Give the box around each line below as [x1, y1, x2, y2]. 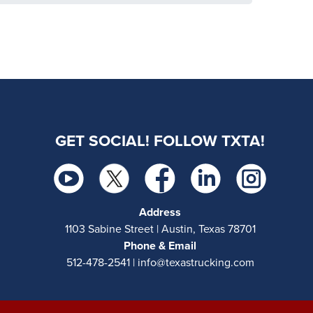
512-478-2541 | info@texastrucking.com [66, 256, 254, 270]
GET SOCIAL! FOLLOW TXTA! [55, 131, 265, 151]
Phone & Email [124, 239, 196, 254]
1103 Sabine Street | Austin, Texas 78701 [64, 222, 256, 237]
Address [139, 205, 181, 220]
